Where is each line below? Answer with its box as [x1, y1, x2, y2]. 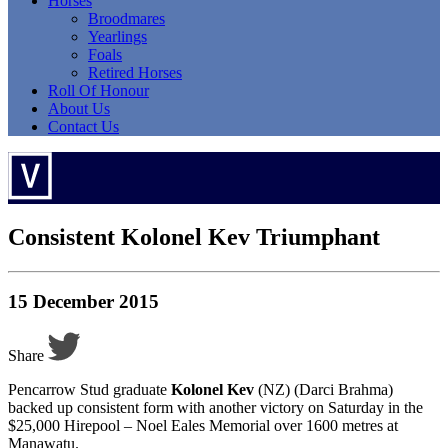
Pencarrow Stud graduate [8, 381, 171, 399]
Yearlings [88, 27, 147, 45]
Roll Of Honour [48, 81, 149, 99]
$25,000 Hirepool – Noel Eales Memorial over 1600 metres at [8, 417, 398, 435]
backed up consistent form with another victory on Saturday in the [8, 399, 423, 417]
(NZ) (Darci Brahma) [254, 381, 393, 399]
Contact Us [48, 117, 119, 135]
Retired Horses [88, 63, 182, 81]
